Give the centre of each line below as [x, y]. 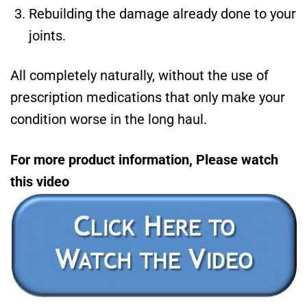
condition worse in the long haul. [109, 120]
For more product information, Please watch [144, 159]
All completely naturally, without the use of [139, 76]
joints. [47, 35]
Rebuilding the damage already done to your [162, 13]
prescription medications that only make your [148, 98]
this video [40, 181]
